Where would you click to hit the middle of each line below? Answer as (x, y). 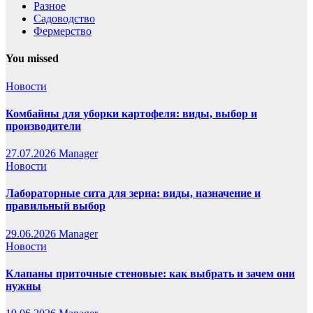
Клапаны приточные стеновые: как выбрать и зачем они (150, 273)
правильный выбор (56, 206)
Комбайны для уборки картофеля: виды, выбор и (131, 113)
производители (43, 126)
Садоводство (64, 19)
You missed (32, 59)
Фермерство (63, 31)
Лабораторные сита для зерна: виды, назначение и (133, 194)
